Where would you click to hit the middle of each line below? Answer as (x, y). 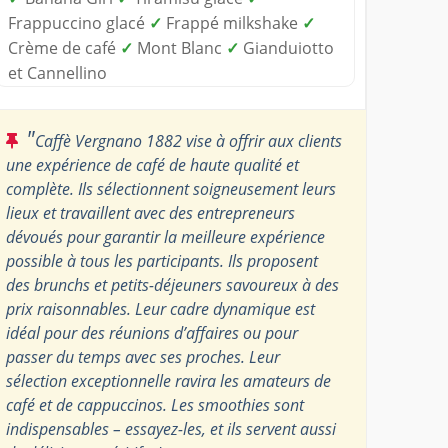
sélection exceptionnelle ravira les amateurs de (169, 380)
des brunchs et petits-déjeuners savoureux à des (173, 284)
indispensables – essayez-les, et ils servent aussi (171, 428)
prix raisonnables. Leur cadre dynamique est (161, 308)
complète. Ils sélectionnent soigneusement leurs (171, 188)
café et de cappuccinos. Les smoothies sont (155, 404)
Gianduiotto (287, 47)
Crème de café (64, 47)
